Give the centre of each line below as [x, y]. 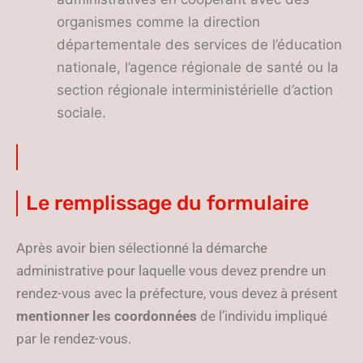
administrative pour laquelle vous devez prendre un [171, 271]
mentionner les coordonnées [107, 316]
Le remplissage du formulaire [167, 203]
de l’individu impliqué [262, 316]
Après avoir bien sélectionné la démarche [142, 248]
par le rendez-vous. [74, 339]
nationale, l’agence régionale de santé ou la [198, 67]
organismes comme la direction [158, 22]
